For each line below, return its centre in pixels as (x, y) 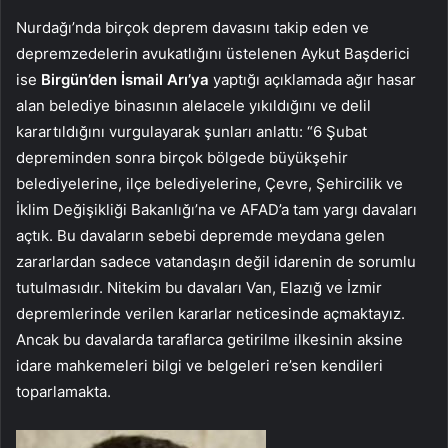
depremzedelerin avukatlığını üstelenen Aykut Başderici (213, 54)
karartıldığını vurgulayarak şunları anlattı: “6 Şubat (191, 132)
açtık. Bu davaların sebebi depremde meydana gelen (200, 236)
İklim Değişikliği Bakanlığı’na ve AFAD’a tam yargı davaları (216, 210)
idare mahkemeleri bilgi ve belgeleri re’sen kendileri (199, 366)
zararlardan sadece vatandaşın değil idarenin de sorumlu (216, 262)
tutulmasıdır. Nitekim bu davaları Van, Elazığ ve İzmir (199, 288)
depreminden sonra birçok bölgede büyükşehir (182, 158)
